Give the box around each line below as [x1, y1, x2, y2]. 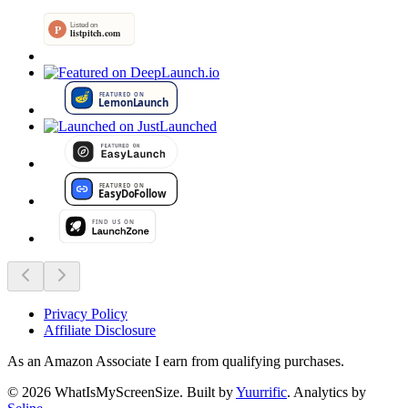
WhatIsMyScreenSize [55, 383, 179, 400]
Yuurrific [236, 383, 287, 400]
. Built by [179, 383, 233, 400]
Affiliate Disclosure [44, 321, 156, 338]
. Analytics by [287, 383, 366, 400]
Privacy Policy [44, 305, 127, 321]
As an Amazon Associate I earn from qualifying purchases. [7, 352, 344, 369]
